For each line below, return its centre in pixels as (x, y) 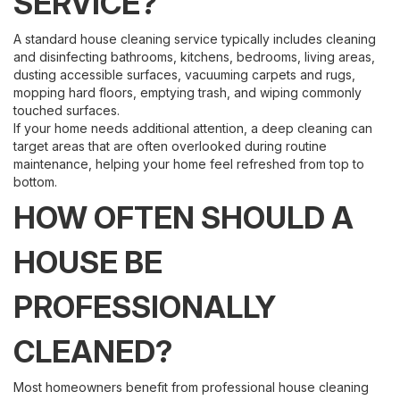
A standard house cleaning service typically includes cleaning (195, 39)
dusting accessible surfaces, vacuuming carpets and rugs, (184, 75)
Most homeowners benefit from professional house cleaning (191, 387)
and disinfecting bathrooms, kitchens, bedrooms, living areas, (194, 57)
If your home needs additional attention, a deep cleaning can (193, 128)
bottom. (35, 182)
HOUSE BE (88, 262)
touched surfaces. (67, 110)
